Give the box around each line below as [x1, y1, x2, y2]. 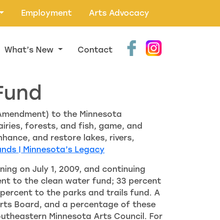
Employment [21, 8, 72, 18]
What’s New [4, 45, 56, 55]
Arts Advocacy [89, 8, 149, 18]
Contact [78, 45, 112, 55]
